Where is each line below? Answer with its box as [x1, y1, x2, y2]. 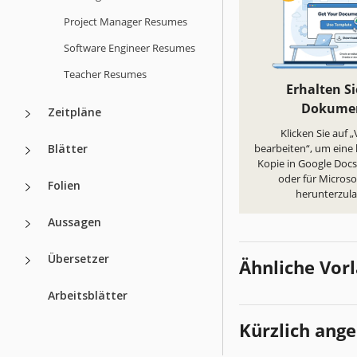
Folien [48, 177, 80, 193]
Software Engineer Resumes [64, 40, 195, 55]
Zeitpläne [48, 104, 101, 120]
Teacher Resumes [64, 66, 147, 81]
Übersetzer [48, 250, 109, 266]
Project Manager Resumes [64, 14, 187, 29]
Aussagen [48, 214, 101, 229]
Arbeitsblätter [48, 287, 127, 303]
